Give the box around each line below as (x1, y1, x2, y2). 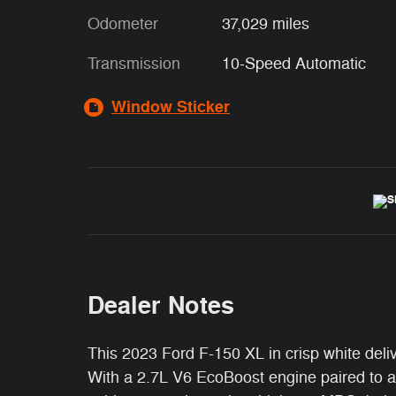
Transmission (88, 54, 180, 73)
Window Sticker (111, 96, 230, 118)
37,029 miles (221, 14, 309, 34)
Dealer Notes (88, 291, 234, 322)
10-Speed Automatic (221, 54, 365, 73)
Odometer (88, 14, 158, 34)
